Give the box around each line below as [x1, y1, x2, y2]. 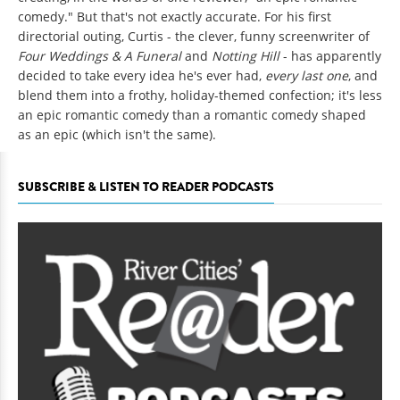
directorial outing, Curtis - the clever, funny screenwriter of [18, 28, 370, 46]
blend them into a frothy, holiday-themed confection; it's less [18, 87, 382, 104]
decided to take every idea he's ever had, [18, 67, 265, 85]
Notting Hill [212, 47, 279, 65]
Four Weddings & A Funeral [18, 47, 181, 65]
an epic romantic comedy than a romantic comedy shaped [18, 106, 366, 124]
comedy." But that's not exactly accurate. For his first [18, 8, 331, 26]
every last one [265, 67, 348, 85]
